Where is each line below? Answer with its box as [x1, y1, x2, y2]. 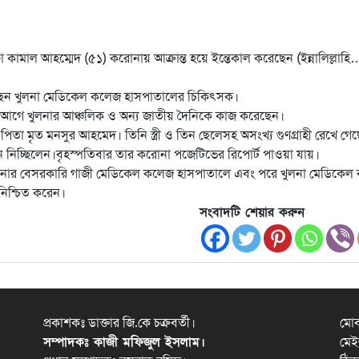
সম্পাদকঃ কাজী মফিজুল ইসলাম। [43, 333, 205, 352]
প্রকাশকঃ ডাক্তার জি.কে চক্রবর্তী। [43, 315, 196, 332]
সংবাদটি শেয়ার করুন [200, 204, 305, 222]
